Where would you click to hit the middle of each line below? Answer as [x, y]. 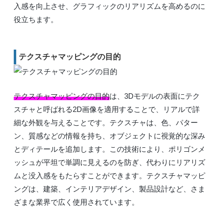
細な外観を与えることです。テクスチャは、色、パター [106, 122]
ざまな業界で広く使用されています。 [76, 202]
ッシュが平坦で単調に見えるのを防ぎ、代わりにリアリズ [110, 162]
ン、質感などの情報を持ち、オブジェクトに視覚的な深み [110, 136]
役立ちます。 [36, 19]
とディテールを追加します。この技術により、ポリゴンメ [110, 149]
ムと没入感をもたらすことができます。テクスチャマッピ [110, 175]
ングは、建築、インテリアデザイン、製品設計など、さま [110, 189]
